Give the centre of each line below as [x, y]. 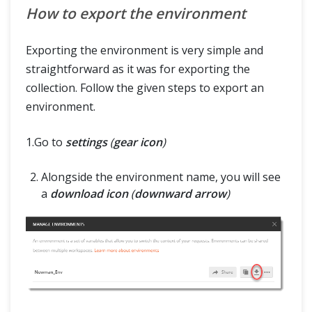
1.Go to [46, 142]
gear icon [138, 142]
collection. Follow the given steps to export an [145, 88]
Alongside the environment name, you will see [161, 177]
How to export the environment [136, 14]
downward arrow [180, 194]
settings [86, 142]
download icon [89, 194]
